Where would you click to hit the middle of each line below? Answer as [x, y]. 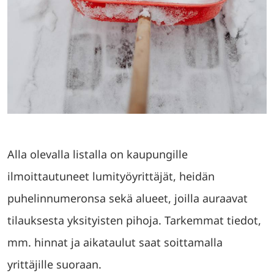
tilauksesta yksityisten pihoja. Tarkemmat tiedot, [134, 220]
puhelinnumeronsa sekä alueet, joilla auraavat [128, 198]
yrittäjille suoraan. [54, 264]
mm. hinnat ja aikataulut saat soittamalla [115, 242]
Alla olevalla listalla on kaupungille [98, 154]
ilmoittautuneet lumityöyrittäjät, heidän [111, 176]
